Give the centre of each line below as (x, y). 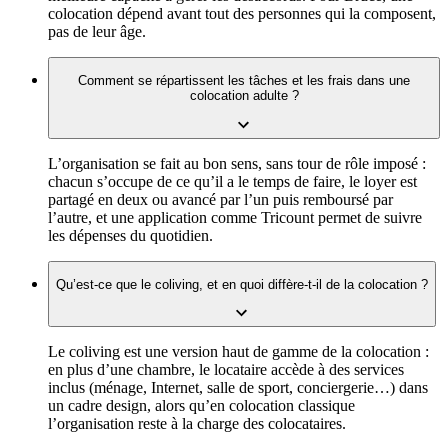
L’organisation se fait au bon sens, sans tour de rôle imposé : (237, 163)
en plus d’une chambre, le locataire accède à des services (226, 370)
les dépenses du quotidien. (130, 235)
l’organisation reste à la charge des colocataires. (197, 424)
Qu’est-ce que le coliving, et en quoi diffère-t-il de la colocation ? (242, 285)
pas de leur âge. (97, 32)
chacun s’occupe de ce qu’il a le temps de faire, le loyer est (232, 181)
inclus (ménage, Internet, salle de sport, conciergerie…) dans (238, 388)
